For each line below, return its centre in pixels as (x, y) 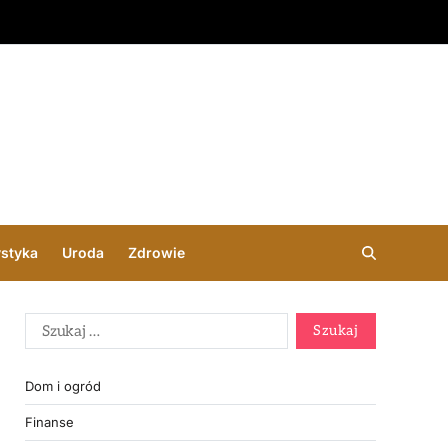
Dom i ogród (63, 385)
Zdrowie (156, 252)
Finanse (49, 421)
